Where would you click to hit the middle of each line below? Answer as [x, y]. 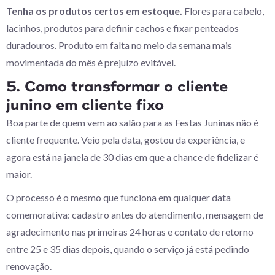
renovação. [29, 266]
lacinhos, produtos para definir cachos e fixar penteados [122, 28]
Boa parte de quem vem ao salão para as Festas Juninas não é [132, 122]
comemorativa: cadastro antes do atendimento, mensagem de [135, 215]
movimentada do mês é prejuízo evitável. [91, 62]
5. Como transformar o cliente [117, 87]
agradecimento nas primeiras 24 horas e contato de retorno [130, 232]
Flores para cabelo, [224, 11]
